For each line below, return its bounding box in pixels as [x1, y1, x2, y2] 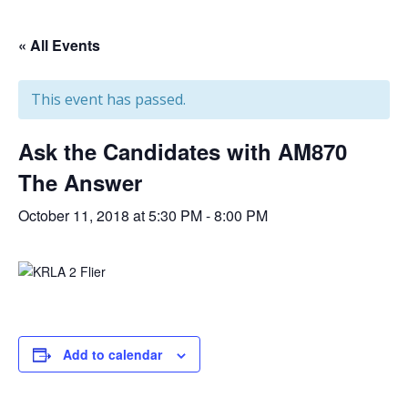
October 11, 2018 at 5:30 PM [18, 205, 202, 227]
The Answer [18, 167, 142, 199]
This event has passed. [31, 89, 186, 110]
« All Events [18, 35, 100, 56]
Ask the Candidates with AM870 [18, 136, 347, 168]
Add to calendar [63, 345, 162, 364]
